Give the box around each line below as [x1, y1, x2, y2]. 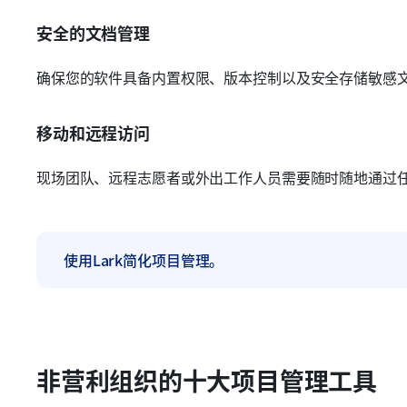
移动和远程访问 [36, 121, 150, 144]
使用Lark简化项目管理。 [64, 249, 224, 271]
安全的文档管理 [36, 21, 150, 45]
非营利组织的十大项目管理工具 [36, 362, 377, 398]
